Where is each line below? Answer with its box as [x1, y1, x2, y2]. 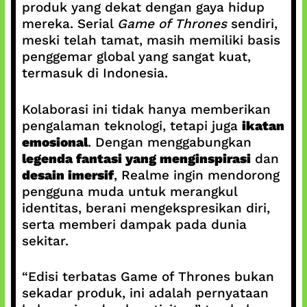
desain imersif [21, 167, 114, 183]
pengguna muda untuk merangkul [21, 183, 237, 199]
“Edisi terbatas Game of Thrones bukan [21, 269, 274, 284]
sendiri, [226, 16, 278, 32]
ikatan [241, 117, 284, 134]
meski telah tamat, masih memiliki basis [21, 32, 280, 48]
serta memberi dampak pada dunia [21, 216, 247, 232]
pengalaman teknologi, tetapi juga [21, 117, 242, 134]
